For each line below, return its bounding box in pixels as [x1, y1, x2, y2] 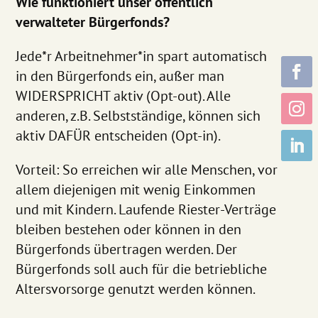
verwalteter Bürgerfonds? [16, 12, 170, 31]
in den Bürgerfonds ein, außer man [16, 66, 225, 85]
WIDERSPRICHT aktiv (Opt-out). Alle [16, 86, 231, 105]
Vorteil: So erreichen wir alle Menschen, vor [16, 160, 278, 179]
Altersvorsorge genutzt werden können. [16, 279, 256, 298]
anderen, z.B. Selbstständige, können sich [16, 106, 261, 125]
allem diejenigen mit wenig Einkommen [16, 180, 256, 199]
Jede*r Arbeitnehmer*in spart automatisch [16, 46, 268, 65]
